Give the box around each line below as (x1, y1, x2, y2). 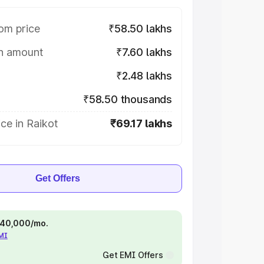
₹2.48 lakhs (115, 70, 172, 82)
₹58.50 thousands (82, 93, 172, 105)
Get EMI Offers (102, 250, 163, 260)
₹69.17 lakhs (110, 117, 172, 130)
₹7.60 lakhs (115, 46, 172, 58)
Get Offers (35, 173, 80, 183)
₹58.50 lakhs (108, 22, 172, 35)
